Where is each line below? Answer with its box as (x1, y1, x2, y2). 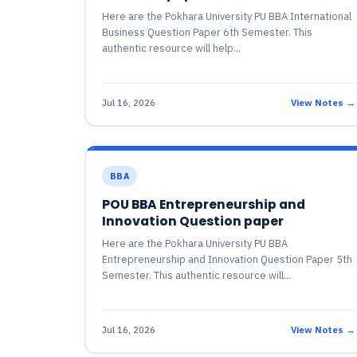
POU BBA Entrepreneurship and (101, 196, 305, 213)
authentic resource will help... (101, 41, 241, 55)
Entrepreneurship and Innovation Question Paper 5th (101, 253, 352, 266)
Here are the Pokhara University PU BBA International (101, 10, 351, 23)
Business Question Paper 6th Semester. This (101, 25, 312, 39)
